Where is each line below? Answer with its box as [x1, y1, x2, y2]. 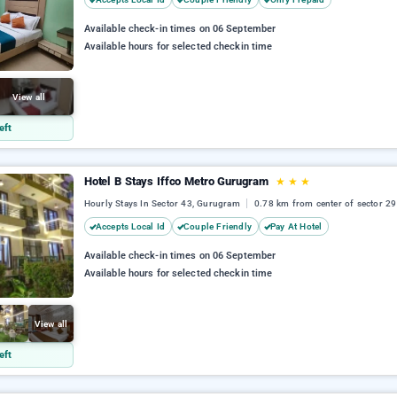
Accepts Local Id [95, 222, 166, 232]
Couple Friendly [183, 222, 253, 232]
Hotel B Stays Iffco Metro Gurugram [83, 175, 272, 188]
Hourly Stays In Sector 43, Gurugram [83, 198, 244, 209]
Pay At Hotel [270, 222, 323, 232]
